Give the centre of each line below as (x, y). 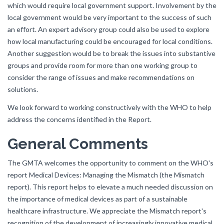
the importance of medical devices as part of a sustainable (97, 199)
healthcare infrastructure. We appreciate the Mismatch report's (107, 211)
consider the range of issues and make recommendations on (101, 77)
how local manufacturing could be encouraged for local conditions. (110, 41)
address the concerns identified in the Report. (79, 119)
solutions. (23, 89)
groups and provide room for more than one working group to (102, 65)
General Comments (78, 144)
